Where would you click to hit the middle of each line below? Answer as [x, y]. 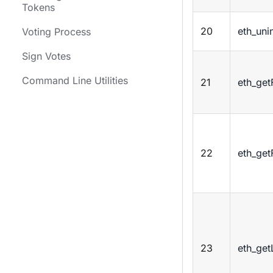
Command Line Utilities [75, 80]
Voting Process [56, 32]
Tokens [38, 7]
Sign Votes [46, 56]
